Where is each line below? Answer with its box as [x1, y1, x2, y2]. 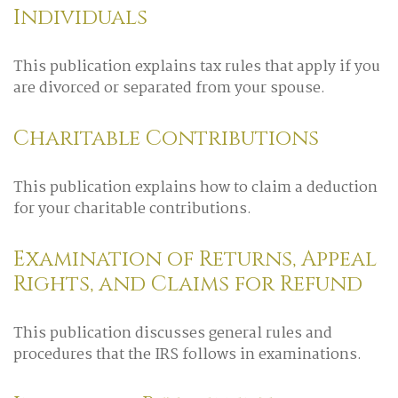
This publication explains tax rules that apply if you [13, 55, 380, 79]
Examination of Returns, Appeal [13, 245, 377, 274]
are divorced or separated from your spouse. [13, 76, 325, 100]
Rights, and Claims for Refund [13, 270, 362, 298]
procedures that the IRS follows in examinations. [13, 343, 362, 367]
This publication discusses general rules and [13, 322, 332, 346]
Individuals [13, 4, 147, 32]
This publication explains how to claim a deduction [13, 176, 378, 200]
